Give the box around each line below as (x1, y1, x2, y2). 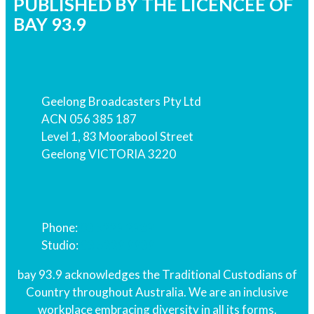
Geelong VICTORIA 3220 (41, 146, 176, 161)
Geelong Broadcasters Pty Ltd (41, 93, 201, 109)
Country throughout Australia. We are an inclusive (26, 284, 288, 299)
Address (12, 48, 57, 64)
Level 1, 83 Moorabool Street (41, 128, 193, 144)
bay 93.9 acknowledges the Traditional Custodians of (17, 266, 297, 282)
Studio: (41, 237, 81, 252)
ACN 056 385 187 (41, 111, 137, 126)
